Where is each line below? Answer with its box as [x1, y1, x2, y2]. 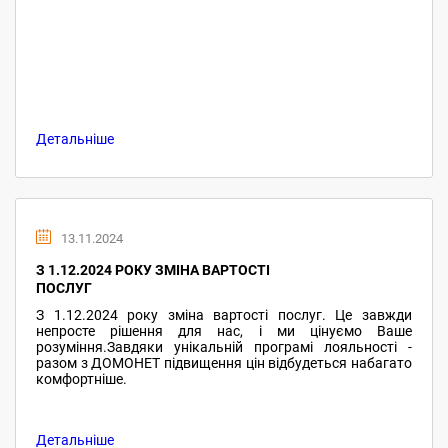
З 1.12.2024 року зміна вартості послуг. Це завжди [36, 307, 412, 323]
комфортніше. [36, 371, 127, 387]
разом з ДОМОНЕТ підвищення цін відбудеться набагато [36, 355, 412, 371]
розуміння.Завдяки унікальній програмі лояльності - [36, 339, 412, 355]
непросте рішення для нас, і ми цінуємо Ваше [36, 323, 412, 339]
